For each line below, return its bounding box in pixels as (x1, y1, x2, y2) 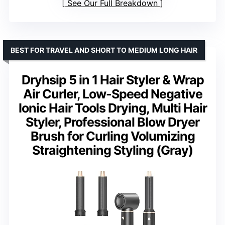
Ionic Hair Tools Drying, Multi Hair (18, 100, 207, 116)
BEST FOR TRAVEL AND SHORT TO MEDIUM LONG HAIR (11, 45, 197, 54)
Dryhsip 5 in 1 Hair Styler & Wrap (21, 72, 204, 87)
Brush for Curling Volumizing (30, 128, 195, 144)
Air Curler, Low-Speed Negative (23, 86, 202, 101)
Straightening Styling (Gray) (32, 142, 193, 158)
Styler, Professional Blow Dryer (26, 114, 199, 130)
